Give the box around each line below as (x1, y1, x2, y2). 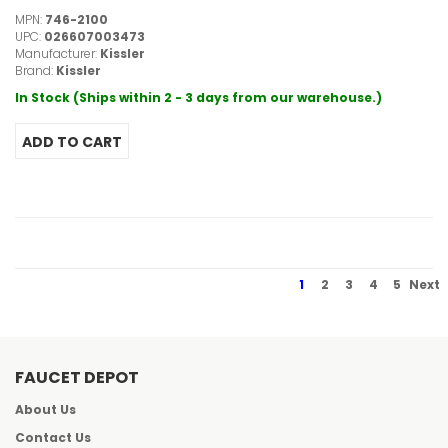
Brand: (15, 62, 56, 80)
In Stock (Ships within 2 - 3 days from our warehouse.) (15, 89, 382, 107)
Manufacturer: (15, 45, 100, 63)
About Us (15, 401, 76, 419)
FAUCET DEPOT (15, 366, 139, 390)
